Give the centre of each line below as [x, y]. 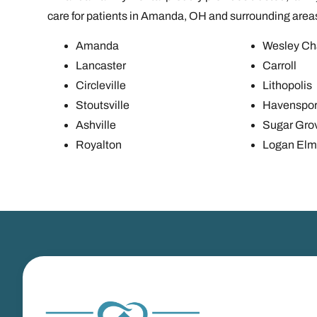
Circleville [101, 86]
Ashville [96, 125]
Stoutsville [103, 105]
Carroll [279, 66]
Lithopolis [287, 86]
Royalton [99, 145]
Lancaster [101, 66]
